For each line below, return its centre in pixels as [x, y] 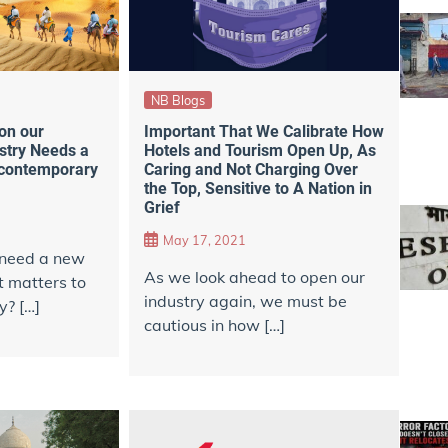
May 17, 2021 [204, 239]
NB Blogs [177, 99]
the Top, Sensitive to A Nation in [257, 189]
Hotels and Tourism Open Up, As [259, 151]
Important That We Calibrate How [263, 132]
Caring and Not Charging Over [250, 170]
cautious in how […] [214, 324]
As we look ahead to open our [254, 276]
